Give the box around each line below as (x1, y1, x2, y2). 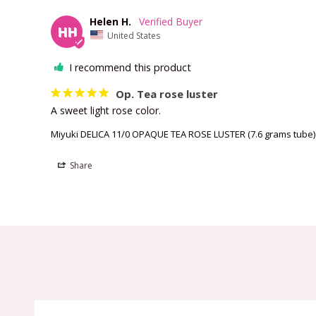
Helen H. (90, 14, 131, 28)
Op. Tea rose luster (116, 87, 218, 102)
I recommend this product (69, 61, 191, 75)
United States (107, 29, 160, 42)
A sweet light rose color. (51, 104, 161, 118)
